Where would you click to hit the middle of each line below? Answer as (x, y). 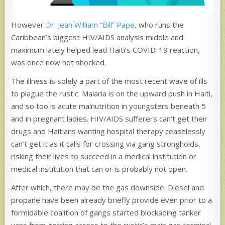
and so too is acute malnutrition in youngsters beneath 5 (109, 106)
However (29, 24)
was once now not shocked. (59, 62)
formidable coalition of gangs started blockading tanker (106, 212)
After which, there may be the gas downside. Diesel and (108, 187)
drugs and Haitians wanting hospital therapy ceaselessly (108, 131)
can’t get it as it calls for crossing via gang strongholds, (106, 143)
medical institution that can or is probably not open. (99, 168)
